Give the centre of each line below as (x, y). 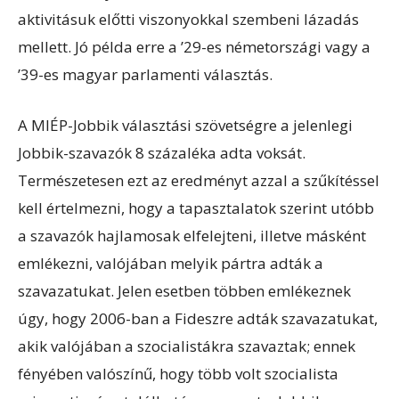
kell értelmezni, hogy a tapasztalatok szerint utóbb (196, 208)
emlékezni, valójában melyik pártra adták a (171, 263)
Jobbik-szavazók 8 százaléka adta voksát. (162, 152)
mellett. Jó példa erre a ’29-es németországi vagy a (194, 46)
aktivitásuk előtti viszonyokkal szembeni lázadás (188, 19)
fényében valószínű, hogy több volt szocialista (178, 373)
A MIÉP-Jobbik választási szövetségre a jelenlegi (185, 125)
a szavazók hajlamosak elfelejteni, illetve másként (192, 235)
